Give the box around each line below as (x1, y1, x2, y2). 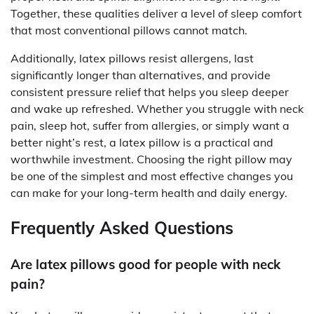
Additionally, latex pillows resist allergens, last (11, 51, 254, 66)
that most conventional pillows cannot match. (11, 23, 247, 38)
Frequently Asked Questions (11, 217, 233, 239)
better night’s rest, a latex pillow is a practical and (11, 135, 273, 150)
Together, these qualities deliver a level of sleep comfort (11, 6, 302, 21)
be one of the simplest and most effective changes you (11, 169, 293, 184)
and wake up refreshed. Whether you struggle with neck (11, 102, 303, 116)
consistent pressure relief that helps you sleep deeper (11, 85, 289, 100)
